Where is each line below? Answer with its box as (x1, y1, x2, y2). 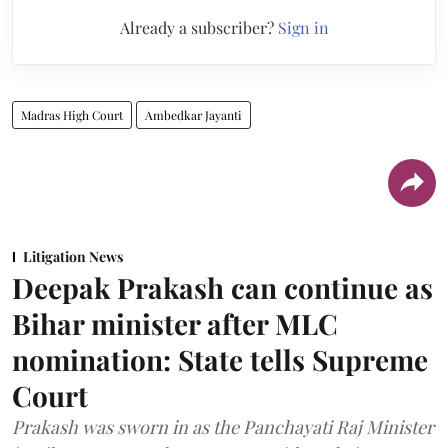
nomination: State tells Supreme (12, 340, 428, 378)
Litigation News (23, 246, 123, 266)
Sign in (277, 16, 329, 38)
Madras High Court (21, 106, 123, 123)
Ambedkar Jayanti (145, 106, 242, 123)
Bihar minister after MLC (12, 304, 338, 342)
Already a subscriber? (119, 16, 278, 38)
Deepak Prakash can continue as (12, 268, 433, 306)
